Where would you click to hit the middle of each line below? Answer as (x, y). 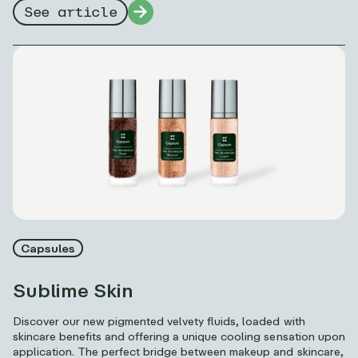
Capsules (48, 248)
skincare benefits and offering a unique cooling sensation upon (179, 336)
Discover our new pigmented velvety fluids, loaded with (159, 320)
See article (71, 12)
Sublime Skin (74, 289)
